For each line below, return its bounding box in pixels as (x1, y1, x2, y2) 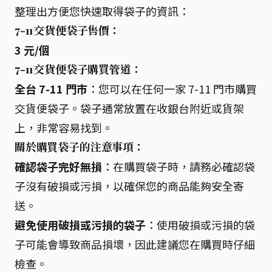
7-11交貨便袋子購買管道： (15, 62, 142, 76)
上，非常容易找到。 (15, 120, 113, 135)
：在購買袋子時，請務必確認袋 (102, 158, 255, 174)
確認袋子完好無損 (15, 158, 102, 174)
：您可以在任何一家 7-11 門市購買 (87, 81, 257, 97)
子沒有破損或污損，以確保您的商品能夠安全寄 (15, 178, 244, 194)
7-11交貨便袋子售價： (15, 23, 120, 38)
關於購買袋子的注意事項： (15, 140, 144, 154)
